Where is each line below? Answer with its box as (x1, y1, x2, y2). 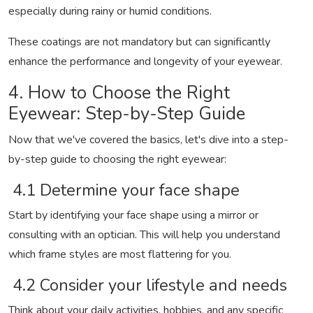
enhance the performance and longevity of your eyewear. (8, 54, 282, 70)
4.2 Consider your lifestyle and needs (8, 274, 287, 297)
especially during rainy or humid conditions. (8, 3, 212, 20)
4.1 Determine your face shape (8, 179, 240, 202)
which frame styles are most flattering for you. (8, 247, 231, 263)
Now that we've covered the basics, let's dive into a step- (8, 132, 289, 148)
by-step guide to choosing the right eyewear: (8, 152, 226, 168)
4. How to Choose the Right (8, 80, 230, 105)
